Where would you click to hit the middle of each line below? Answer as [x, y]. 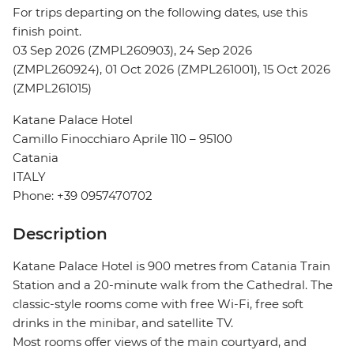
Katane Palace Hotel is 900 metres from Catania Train [171, 266]
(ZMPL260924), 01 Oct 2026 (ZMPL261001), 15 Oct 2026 [171, 70]
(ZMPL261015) [52, 88]
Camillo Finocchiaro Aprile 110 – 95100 [122, 139]
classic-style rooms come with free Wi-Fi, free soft [158, 304]
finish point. [47, 32]
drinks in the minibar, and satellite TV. [123, 323]
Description [60, 234]
